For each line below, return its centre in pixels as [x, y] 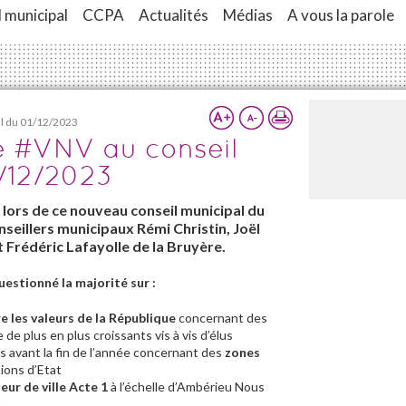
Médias [248, 15]
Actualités [174, 15]
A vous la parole [341, 15]
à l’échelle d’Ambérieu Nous [186, 387]
